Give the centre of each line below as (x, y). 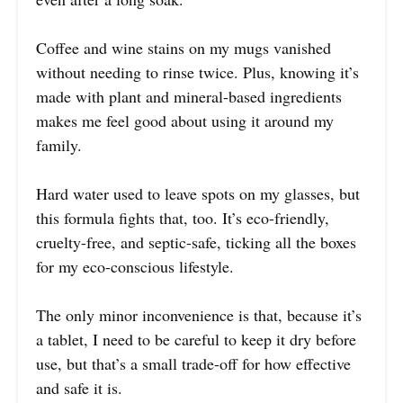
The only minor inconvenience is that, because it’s (199, 315)
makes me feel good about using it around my (185, 121)
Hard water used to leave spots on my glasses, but (198, 194)
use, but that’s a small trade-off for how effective (193, 364)
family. (59, 145)
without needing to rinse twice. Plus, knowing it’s (197, 72)
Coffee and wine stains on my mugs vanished (184, 48)
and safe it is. (79, 388)
